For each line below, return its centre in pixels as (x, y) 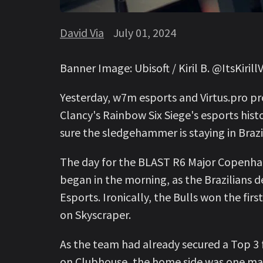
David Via (82, 32)
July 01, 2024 (145, 32)
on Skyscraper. (95, 214)
